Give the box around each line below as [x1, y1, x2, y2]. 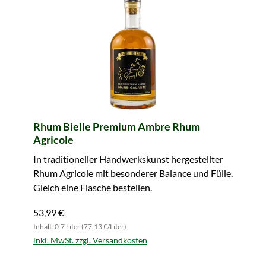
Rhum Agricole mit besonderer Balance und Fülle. [33, 167, 233, 179]
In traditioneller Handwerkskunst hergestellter [33, 153, 223, 164]
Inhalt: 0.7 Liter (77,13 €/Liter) [33, 222, 126, 231]
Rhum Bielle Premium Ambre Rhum [33, 120, 200, 133]
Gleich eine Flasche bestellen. [33, 182, 152, 193]
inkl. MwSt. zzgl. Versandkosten [33, 235, 147, 245]
